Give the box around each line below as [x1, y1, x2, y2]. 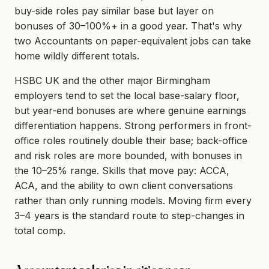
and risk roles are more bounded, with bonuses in [14, 150, 242, 162]
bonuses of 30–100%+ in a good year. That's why [14, 20, 242, 32]
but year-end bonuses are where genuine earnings [14, 104, 246, 117]
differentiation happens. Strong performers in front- [14, 119, 252, 132]
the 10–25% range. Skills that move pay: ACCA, [14, 165, 229, 177]
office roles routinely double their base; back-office [14, 134, 247, 147]
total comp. [14, 225, 65, 237]
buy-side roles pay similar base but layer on [14, 5, 214, 17]
